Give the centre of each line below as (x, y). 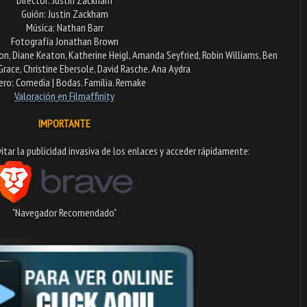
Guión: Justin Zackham (64, 13)
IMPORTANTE (64, 123)
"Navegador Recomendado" (64, 212)
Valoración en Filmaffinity (64, 96)
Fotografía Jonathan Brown (64, 41)
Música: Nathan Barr (64, 27)
